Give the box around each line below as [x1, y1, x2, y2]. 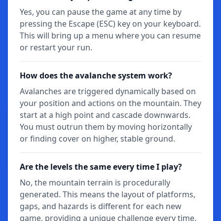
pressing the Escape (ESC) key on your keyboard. [20, 18, 201, 29]
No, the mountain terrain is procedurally [20, 177, 170, 188]
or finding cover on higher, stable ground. [20, 133, 175, 144]
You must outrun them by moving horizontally [20, 121, 192, 132]
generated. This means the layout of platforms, [20, 189, 195, 200]
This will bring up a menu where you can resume [20, 30, 201, 41]
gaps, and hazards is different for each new [20, 201, 182, 212]
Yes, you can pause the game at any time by [20, 6, 182, 17]
